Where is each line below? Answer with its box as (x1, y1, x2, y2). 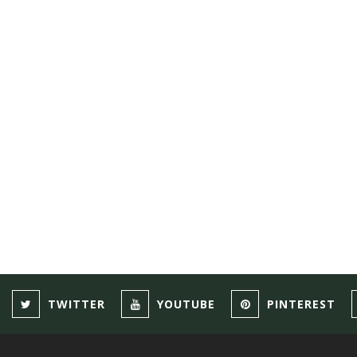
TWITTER (48, 296, 105, 312)
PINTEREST (267, 296, 335, 312)
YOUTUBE (157, 296, 215, 312)
